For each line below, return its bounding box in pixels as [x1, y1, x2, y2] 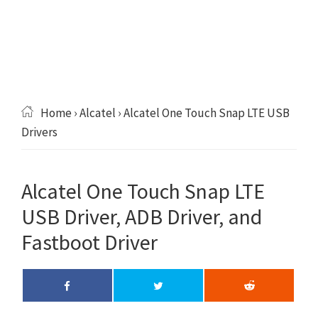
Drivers [21, 124, 57, 140]
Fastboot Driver [21, 229, 158, 256]
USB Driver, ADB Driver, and [21, 203, 262, 230]
